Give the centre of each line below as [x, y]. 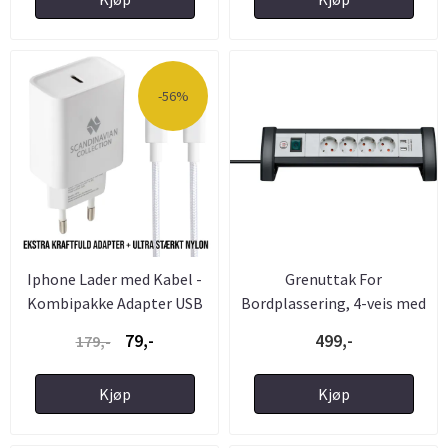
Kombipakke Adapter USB [114, 303]
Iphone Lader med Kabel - [114, 279]
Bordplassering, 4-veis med [333, 303]
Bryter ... [333, 327]
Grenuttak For [333, 279]
